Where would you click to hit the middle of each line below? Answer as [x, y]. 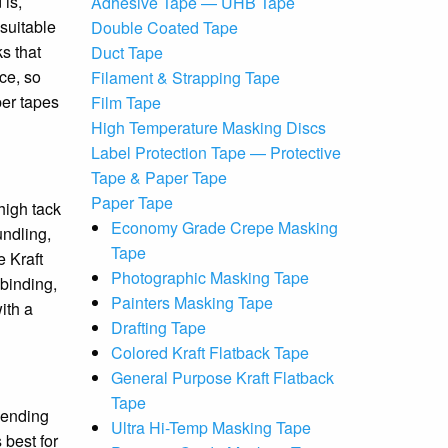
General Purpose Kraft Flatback [222, 377]
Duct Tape [127, 52]
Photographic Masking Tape [210, 277]
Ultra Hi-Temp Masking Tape [211, 427]
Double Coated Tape [164, 27]
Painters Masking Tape [192, 302]
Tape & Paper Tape [159, 177]
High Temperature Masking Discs [208, 127]
